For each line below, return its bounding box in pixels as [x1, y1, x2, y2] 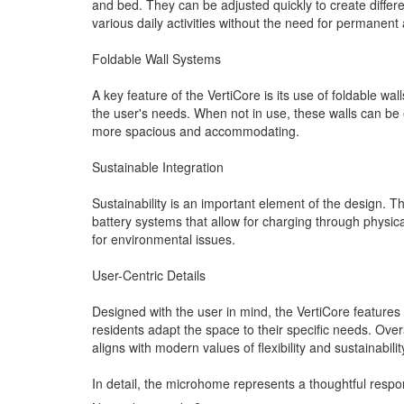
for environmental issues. [92, 229, 235, 248]
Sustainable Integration [92, 157, 224, 176]
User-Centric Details [92, 265, 206, 284]
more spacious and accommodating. [92, 121, 299, 140]
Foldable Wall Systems [92, 49, 221, 68]
